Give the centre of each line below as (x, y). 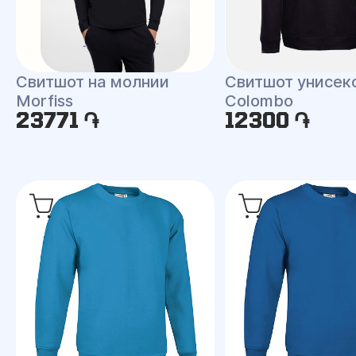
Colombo (259, 101)
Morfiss (44, 101)
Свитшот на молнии (93, 82)
